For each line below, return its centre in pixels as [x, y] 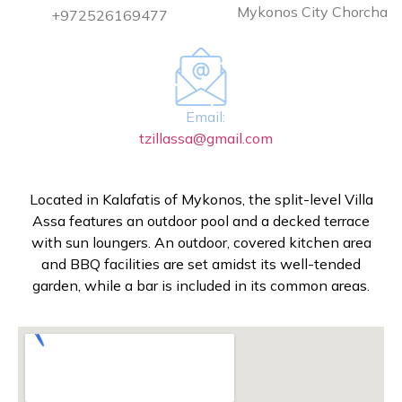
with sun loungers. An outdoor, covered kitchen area [201, 242]
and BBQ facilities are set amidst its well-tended [201, 263]
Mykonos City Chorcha [310, 11]
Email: [205, 116]
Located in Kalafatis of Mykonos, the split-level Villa [201, 199]
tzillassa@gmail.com [205, 138]
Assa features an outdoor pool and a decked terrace [201, 220]
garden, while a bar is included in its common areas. [201, 285]
